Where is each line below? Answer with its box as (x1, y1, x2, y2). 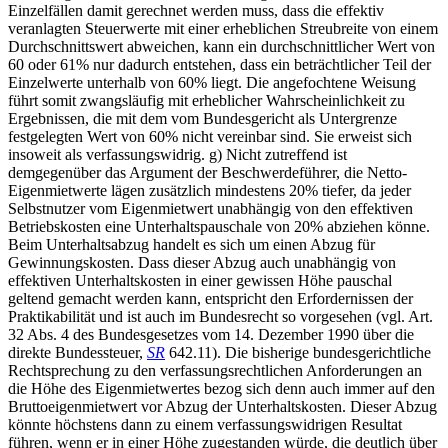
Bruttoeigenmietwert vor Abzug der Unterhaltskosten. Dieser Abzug (8, 397, 437, 415)
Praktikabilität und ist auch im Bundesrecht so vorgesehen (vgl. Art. (8, 307, 433, 325)
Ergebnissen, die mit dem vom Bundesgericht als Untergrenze (8, 109, 397, 127)
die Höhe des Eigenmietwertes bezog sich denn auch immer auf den (8, 379, 435, 397)
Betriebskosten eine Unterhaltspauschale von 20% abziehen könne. (8, 217, 430, 235)
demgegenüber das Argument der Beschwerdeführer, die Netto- (8, 163, 407, 181)
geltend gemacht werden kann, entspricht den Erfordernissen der (8, 289, 413, 307)
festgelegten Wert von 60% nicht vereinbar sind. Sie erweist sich (8, 127, 412, 145)
